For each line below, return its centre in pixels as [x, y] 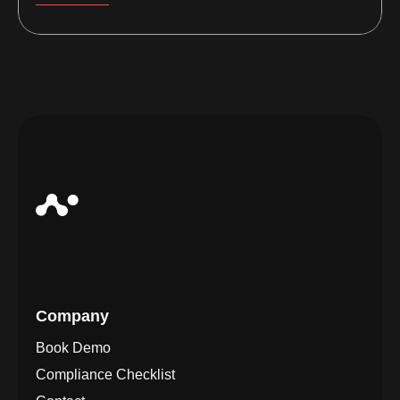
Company [72, 317]
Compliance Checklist [105, 374]
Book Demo [73, 347]
